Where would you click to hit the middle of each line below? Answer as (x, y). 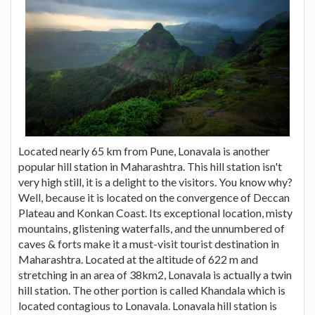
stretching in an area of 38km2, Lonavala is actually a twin (155, 275)
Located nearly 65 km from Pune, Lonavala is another (144, 151)
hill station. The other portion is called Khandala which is (152, 290)
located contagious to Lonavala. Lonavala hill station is (148, 306)
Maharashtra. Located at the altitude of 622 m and (138, 259)
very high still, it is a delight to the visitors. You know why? (155, 182)
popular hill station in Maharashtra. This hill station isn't (150, 167)
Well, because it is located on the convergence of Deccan (154, 198)
